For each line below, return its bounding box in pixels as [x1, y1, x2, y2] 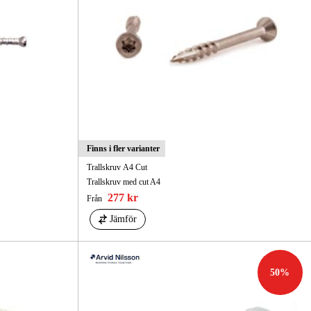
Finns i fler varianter [86, 144, 160, 154]
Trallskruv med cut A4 [86, 177, 160, 187]
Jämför [109, 214, 137, 225]
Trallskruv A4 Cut [86, 162, 147, 173]
